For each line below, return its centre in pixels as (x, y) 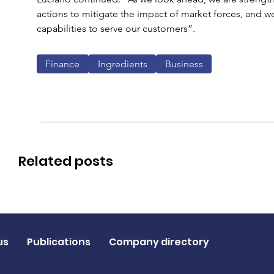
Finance (63, 64)
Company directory (159, 242)
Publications (58, 242)
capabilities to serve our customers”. (116, 28)
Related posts (65, 161)
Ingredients (122, 64)
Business (184, 64)
